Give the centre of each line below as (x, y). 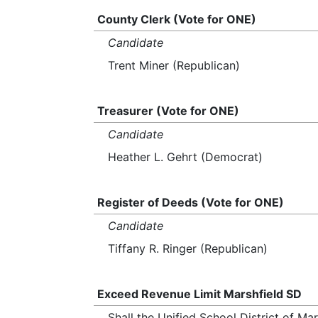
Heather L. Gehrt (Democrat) (185, 157)
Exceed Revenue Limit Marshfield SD (199, 294)
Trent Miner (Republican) (174, 65)
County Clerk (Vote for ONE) (176, 19)
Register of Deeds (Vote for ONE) (190, 202)
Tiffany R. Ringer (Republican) (188, 248)
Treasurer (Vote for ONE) (168, 111)
